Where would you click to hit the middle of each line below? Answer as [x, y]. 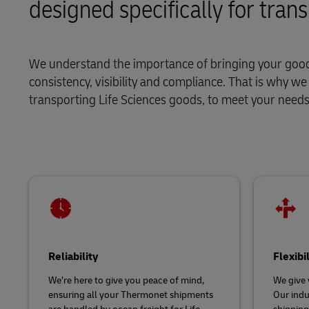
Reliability [73, 257]
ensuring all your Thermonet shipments [131, 295]
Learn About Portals [116, 72]
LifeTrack [38, 27]
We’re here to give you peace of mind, [126, 280]
